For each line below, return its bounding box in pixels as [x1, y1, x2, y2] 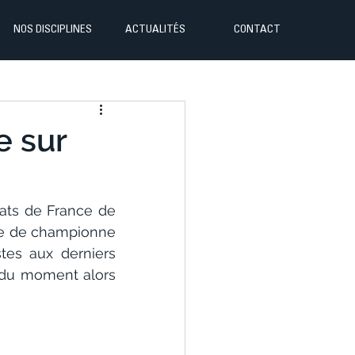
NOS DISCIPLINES [13, 25, 92, 36]
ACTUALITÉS [124, 25, 185, 36]
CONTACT [234, 25, 281, 36]
